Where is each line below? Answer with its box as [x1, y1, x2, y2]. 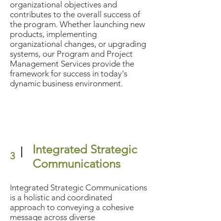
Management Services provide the [10, 59, 134, 69]
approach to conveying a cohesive [10, 202, 134, 212]
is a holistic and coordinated [10, 192, 112, 202]
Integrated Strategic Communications [10, 183, 147, 192]
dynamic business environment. [10, 78, 123, 88]
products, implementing [10, 29, 97, 39]
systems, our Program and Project [10, 49, 133, 59]
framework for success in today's [10, 69, 127, 78]
